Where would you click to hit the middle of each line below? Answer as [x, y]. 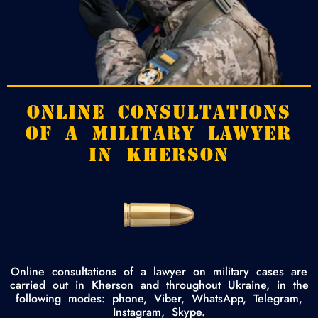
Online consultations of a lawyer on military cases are [159, 271]
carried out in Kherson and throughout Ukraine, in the [159, 285]
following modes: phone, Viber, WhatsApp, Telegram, [159, 298]
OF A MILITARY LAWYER [159, 133]
